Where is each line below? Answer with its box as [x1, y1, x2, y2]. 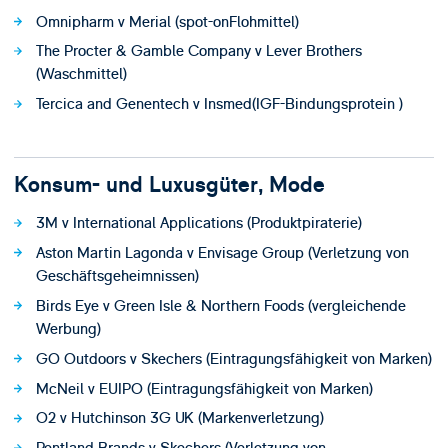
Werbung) [35, 319, 101, 340]
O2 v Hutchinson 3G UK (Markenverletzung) [35, 408, 324, 429]
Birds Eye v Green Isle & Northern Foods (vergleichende [35, 296, 406, 317]
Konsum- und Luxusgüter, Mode [13, 170, 325, 199]
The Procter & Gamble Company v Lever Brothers [35, 41, 362, 62]
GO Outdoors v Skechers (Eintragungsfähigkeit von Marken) [35, 348, 432, 369]
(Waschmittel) [35, 64, 127, 85]
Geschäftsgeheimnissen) [35, 266, 199, 287]
